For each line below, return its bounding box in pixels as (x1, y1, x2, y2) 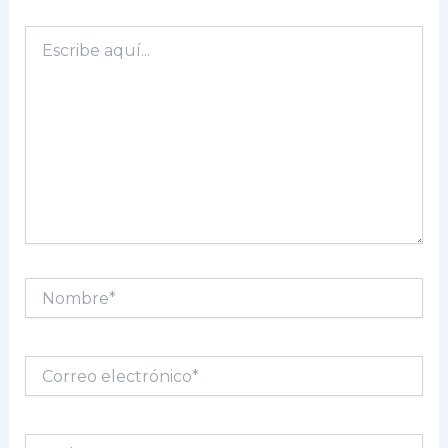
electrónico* (23, 376, 112, 395)
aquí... (23, 46, 63, 65)
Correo (23, 356, 73, 375)
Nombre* (23, 278, 90, 297)
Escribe (23, 26, 79, 45)
